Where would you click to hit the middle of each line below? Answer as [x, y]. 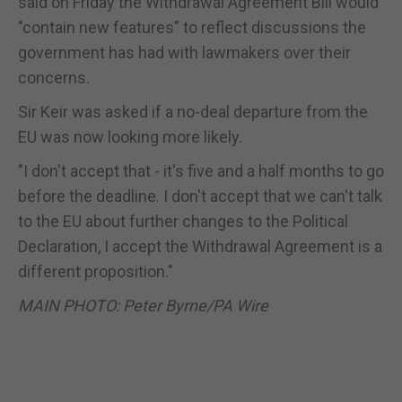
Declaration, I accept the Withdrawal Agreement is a [200, 246]
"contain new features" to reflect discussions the [192, 27]
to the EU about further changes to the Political [183, 221]
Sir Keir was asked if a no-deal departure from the [193, 111]
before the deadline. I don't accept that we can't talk [200, 196]
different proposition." [96, 271]
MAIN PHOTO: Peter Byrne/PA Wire [143, 305]
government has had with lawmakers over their [184, 52]
